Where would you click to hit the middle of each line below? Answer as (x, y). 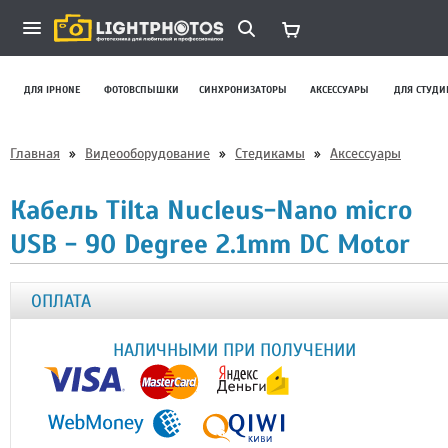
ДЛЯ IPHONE (52, 89)
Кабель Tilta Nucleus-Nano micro (211, 209)
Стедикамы (270, 153)
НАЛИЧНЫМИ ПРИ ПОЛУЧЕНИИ (234, 349)
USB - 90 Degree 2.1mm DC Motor (210, 243)
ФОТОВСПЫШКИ (141, 89)
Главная (35, 153)
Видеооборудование (147, 153)
